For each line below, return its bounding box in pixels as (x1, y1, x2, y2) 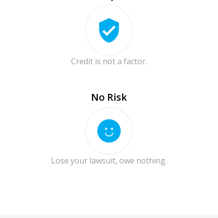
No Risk (91, 90, 127, 104)
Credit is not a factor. (71, 55, 147, 67)
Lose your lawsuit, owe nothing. (51, 155, 167, 166)
